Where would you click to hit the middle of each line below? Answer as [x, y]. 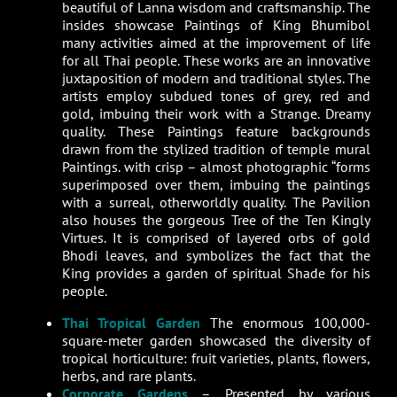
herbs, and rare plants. [128, 375]
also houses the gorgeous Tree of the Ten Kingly [216, 219]
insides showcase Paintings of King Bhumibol [216, 24]
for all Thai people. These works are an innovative [216, 60]
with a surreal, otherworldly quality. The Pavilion [216, 202]
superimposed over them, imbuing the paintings [216, 184]
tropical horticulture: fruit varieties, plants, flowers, [216, 358]
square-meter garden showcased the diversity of [216, 340]
